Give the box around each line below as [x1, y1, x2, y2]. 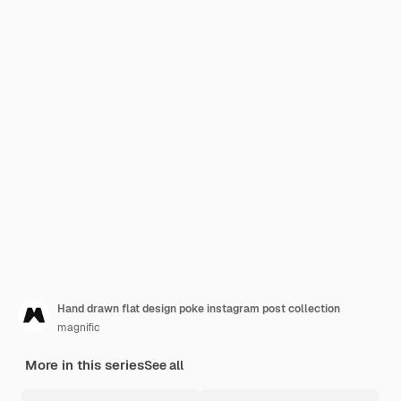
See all [144, 357, 183, 373]
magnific [57, 320, 100, 335]
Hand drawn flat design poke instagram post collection [57, 302, 340, 316]
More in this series [25, 356, 144, 373]
